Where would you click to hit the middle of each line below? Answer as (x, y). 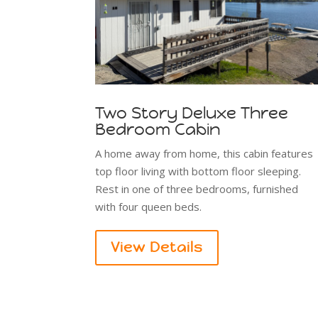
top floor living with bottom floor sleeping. (200, 171)
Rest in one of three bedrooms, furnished (197, 189)
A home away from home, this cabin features (204, 154)
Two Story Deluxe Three (192, 113)
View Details (157, 248)
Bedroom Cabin (158, 130)
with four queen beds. (149, 207)
